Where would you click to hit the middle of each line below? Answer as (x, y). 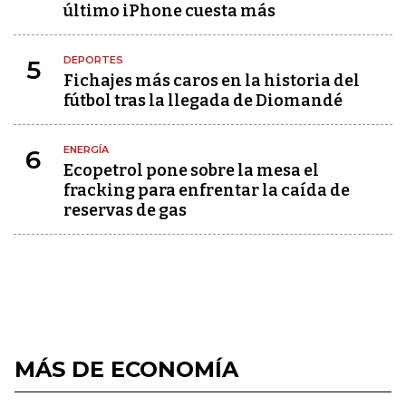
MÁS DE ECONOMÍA (126, 369)
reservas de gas (125, 210)
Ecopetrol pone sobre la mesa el (191, 170)
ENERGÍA (86, 150)
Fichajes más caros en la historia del (212, 81)
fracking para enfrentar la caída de (207, 190)
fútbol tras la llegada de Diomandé (203, 101)
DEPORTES (93, 60)
